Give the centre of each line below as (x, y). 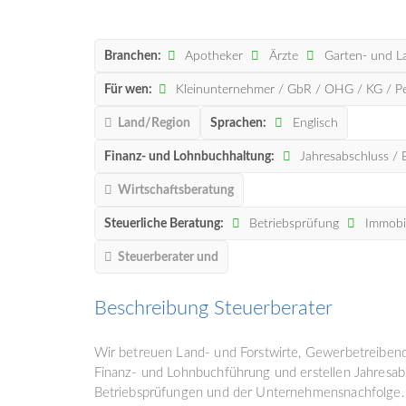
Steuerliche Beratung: (164, 224)
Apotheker (213, 56)
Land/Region (155, 123)
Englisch (314, 123)
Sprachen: (239, 123)
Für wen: (128, 90)
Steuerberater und (169, 257)
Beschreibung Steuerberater (213, 308)
